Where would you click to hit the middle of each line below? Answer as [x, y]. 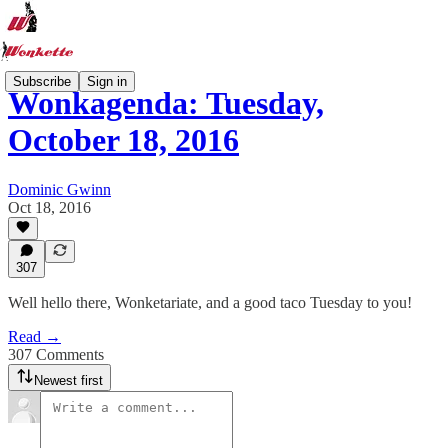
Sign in [107, 81]
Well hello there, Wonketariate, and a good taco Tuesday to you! [210, 302]
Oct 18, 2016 [49, 207]
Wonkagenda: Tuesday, [166, 103]
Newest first [68, 380]
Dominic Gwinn [59, 189]
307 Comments [56, 354]
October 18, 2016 [123, 140]
